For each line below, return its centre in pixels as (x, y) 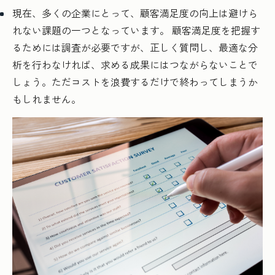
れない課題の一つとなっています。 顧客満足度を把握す (136, 30)
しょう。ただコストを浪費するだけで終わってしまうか (135, 81)
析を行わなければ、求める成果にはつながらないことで (135, 64)
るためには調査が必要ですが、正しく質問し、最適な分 (135, 47)
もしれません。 (47, 99)
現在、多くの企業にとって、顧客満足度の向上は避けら (135, 13)
